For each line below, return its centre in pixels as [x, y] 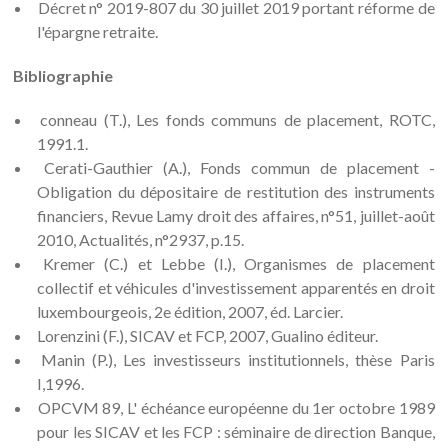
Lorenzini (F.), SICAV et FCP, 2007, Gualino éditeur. [208, 335]
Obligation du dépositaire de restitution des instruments [236, 191]
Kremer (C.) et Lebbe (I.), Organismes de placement [239, 263]
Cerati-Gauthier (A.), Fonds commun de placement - [239, 167]
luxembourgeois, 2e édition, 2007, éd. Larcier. [190, 311]
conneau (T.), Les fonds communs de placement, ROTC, [237, 119]
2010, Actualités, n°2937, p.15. [141, 239]
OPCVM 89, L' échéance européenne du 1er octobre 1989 [236, 407]
